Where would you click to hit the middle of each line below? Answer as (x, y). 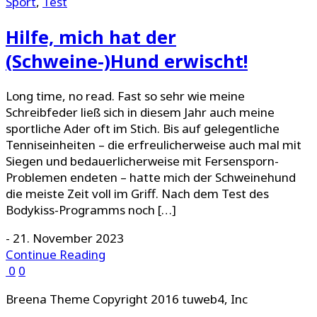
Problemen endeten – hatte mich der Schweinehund (151, 177)
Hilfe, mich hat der (91, 36)
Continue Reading (56, 254)
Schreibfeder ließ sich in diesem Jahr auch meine (140, 112)
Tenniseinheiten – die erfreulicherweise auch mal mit (154, 144)
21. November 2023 (68, 238)
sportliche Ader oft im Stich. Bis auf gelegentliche (143, 128)
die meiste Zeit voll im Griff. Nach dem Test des (137, 193)
